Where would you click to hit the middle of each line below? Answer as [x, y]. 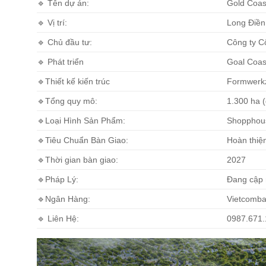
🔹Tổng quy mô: [67, 101]
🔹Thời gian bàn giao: [77, 159]
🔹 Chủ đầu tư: [64, 42]
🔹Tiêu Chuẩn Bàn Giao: [83, 140]
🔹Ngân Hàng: [64, 199]
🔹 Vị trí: [52, 22]
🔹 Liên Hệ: [58, 218]
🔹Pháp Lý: [58, 179]
